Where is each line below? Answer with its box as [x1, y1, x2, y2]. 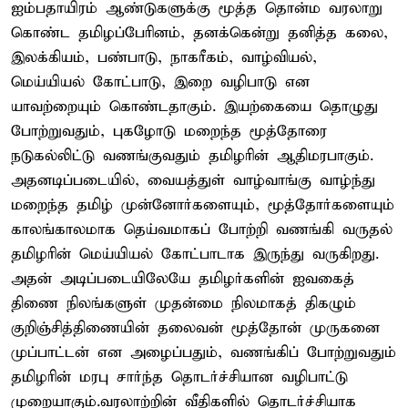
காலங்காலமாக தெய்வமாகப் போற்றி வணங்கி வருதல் [11, 219, 393, 240]
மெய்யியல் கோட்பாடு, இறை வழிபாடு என [11, 72, 310, 92]
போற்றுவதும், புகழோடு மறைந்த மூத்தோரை [11, 121, 327, 141]
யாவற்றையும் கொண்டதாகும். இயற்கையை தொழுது [11, 97, 378, 117]
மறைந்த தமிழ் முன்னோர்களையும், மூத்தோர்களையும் [11, 195, 394, 215]
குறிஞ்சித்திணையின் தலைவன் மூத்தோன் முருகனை [11, 318, 380, 338]
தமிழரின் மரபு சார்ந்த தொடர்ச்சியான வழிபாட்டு [11, 367, 348, 387]
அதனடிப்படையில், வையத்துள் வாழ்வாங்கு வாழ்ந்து [11, 170, 375, 190]
